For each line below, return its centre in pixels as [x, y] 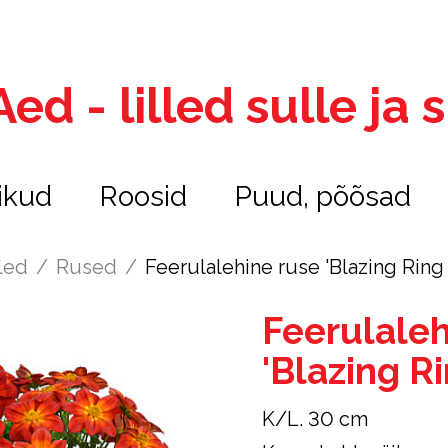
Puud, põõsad [322, 196]
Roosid [144, 196]
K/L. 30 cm [315, 419]
